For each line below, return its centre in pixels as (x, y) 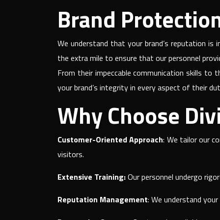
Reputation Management (103, 199)
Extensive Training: (92, 177)
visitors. (71, 154)
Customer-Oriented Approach (110, 139)
